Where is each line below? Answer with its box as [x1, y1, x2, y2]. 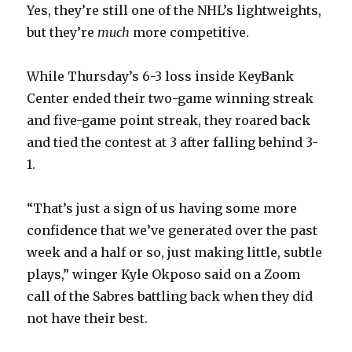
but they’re [27, 24, 98, 41]
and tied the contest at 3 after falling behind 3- [27, 134, 319, 151]
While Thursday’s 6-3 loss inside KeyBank [27, 68, 295, 85]
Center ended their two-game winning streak [27, 90, 314, 107]
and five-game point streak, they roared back [27, 112, 311, 129]
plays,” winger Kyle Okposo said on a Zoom [27, 266, 301, 283]
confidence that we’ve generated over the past [27, 222, 318, 239]
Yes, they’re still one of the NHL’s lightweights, [27, 2, 322, 19]
